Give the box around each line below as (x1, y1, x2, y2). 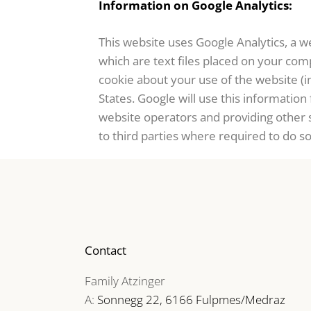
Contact (85, 242, 126, 258)
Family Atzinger (85, 272, 165, 289)
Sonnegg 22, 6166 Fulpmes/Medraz (97, 291, 285, 308)
